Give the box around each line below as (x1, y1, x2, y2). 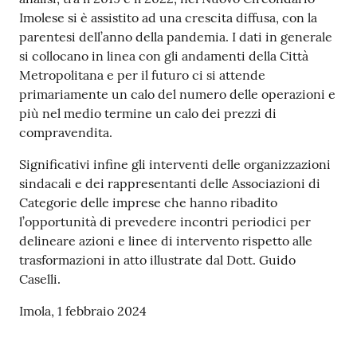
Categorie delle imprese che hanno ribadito (19, 194, 277, 211)
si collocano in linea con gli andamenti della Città (19, 48, 308, 65)
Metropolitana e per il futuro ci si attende (19, 67, 265, 84)
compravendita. (19, 124, 112, 141)
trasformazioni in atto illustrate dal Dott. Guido (19, 252, 296, 269)
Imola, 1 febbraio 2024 (19, 303, 147, 320)
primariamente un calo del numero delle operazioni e (19, 86, 335, 103)
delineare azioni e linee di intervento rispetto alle (19, 233, 312, 249)
